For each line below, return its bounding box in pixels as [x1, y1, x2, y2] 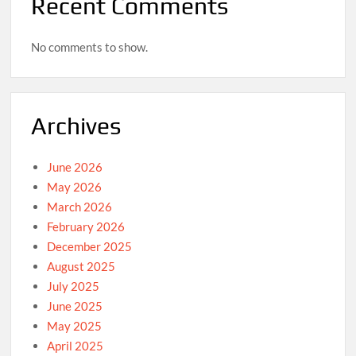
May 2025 [47, 318, 103, 333]
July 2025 [47, 278, 100, 293]
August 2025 [47, 258, 116, 273]
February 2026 [47, 219, 126, 234]
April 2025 [47, 338, 104, 353]
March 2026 [47, 199, 113, 214]
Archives [31, 112, 122, 141]
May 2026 [47, 179, 103, 194]
